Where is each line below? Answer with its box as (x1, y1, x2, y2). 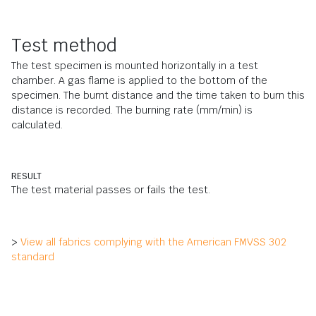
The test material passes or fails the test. (11, 183, 210, 196)
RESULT (11, 171, 42, 182)
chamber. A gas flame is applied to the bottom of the (11, 74, 267, 87)
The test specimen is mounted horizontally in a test (11, 59, 258, 72)
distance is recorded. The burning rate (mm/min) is (11, 104, 253, 116)
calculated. (11, 119, 63, 131)
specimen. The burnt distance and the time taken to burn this (11, 89, 305, 102)
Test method (11, 34, 117, 56)
